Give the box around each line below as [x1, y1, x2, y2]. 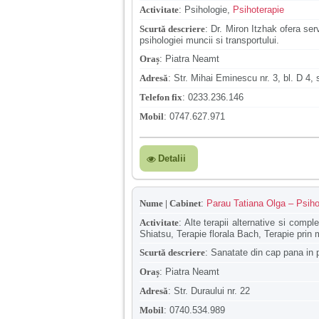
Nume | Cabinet [140, 198, 201, 209]
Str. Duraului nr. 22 [174, 286, 250, 297]
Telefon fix [140, 92, 182, 103]
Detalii [158, 153, 186, 164]
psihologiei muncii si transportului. [140, 35, 279, 46]
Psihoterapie [233, 4, 284, 16]
